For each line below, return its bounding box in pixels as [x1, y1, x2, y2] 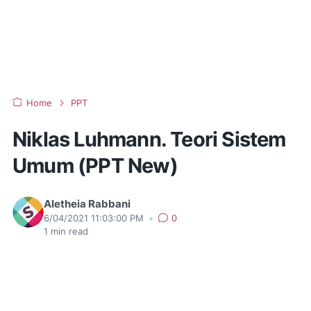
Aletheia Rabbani [44, 198, 131, 210]
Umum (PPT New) [12, 153, 178, 178]
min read [48, 226, 88, 237]
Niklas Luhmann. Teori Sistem [12, 127, 286, 151]
